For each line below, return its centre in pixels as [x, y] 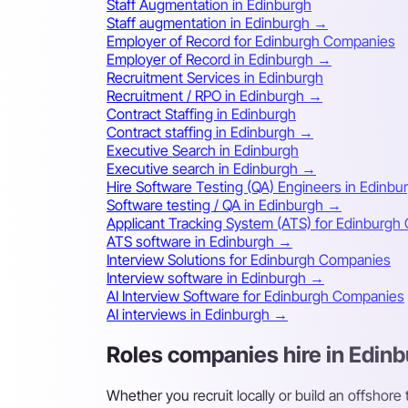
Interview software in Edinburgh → [215, 278]
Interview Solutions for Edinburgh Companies [249, 260]
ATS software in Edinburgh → [199, 242]
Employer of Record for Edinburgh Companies [251, 41]
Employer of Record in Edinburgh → [219, 60]
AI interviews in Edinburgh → [197, 315]
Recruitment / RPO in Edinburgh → [214, 96]
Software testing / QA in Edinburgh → [224, 205]
